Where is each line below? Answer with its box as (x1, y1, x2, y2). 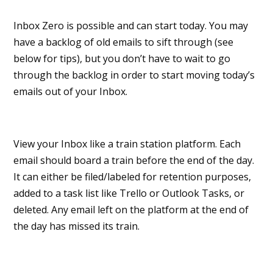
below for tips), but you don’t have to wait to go (13, 52, 231, 66)
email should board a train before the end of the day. (13, 154, 255, 168)
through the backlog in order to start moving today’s (13, 68, 255, 82)
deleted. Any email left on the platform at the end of (13, 203, 249, 217)
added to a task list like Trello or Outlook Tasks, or (13, 186, 245, 200)
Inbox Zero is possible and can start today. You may (13, 19, 249, 33)
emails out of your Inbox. (13, 85, 128, 99)
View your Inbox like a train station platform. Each (13, 137, 241, 151)
